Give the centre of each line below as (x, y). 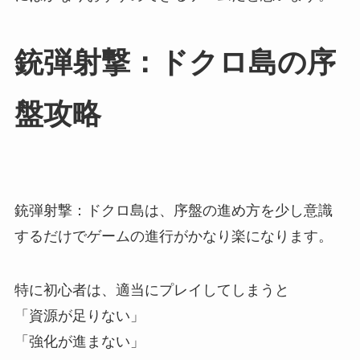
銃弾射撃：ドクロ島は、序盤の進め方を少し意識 (173, 210)
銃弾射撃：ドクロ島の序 (175, 62)
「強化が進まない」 (79, 342)
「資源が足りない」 (79, 316)
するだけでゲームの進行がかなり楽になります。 (173, 236)
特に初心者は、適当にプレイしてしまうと (151, 290)
